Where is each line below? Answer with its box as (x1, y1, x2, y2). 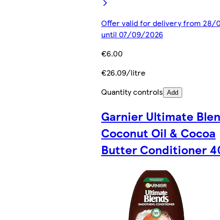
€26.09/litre (101, 67, 145, 79)
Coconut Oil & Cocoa (101, 124, 216, 141)
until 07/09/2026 (101, 28, 163, 40)
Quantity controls (101, 86, 163, 98)
